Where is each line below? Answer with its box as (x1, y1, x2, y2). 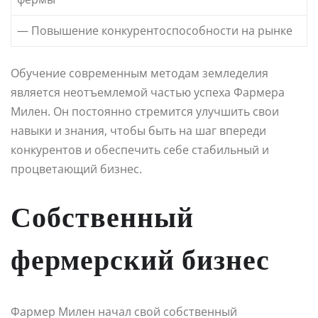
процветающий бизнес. (11, 160, 142, 177)
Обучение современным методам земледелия (11, 65, 268, 81)
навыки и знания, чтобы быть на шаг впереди (11, 122, 266, 138)
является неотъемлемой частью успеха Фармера (11, 84, 285, 100)
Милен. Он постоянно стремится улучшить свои (11, 103, 279, 119)
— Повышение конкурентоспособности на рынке (17, 22, 292, 38)
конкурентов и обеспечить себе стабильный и (11, 141, 269, 158)
